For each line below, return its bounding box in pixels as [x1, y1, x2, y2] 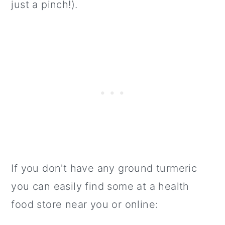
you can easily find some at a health [11, 180, 189, 192]
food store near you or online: [11, 198, 158, 210]
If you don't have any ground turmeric [11, 162, 197, 174]
